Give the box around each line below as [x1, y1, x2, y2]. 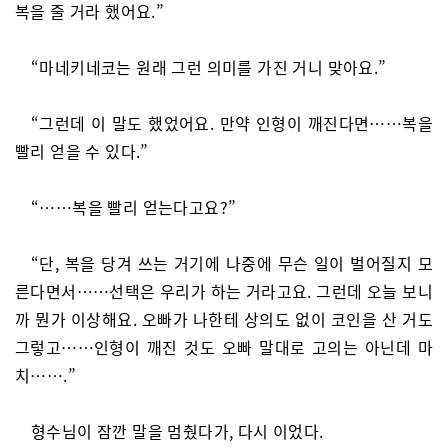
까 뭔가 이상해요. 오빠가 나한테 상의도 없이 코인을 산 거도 [15, 307, 433, 331]
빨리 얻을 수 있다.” [15, 139, 149, 163]
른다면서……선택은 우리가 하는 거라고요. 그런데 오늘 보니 [15, 279, 433, 303]
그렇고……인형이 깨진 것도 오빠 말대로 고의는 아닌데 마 [15, 335, 433, 359]
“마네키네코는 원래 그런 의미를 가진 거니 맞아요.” [31, 55, 387, 79]
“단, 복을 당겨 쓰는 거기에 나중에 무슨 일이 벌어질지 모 [31, 251, 433, 275]
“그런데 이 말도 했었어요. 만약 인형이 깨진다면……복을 [31, 111, 433, 135]
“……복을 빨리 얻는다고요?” [31, 195, 237, 219]
